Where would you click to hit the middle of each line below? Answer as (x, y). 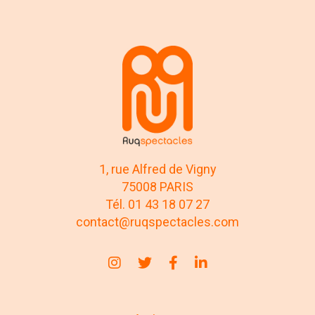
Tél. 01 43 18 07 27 (157, 204)
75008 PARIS (157, 186)
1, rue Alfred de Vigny (157, 169)
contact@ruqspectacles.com (157, 221)
